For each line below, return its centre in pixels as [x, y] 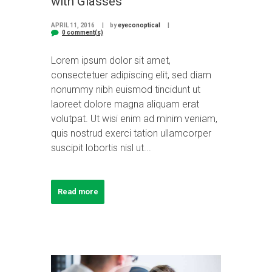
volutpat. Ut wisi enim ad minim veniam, [134, 119]
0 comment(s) [82, 33]
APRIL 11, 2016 [73, 25]
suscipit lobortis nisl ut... [101, 148]
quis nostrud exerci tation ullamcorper [131, 134]
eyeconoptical [139, 25]
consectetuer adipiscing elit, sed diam [131, 75]
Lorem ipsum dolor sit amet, [111, 61]
